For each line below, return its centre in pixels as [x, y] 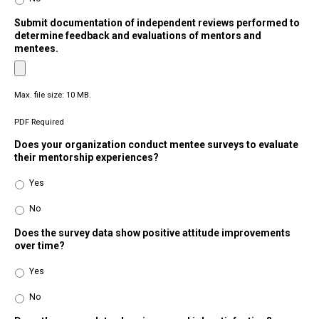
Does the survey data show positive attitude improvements [152, 233]
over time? [40, 246]
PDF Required [39, 122]
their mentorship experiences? [87, 158]
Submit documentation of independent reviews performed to [157, 23]
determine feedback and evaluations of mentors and [138, 36]
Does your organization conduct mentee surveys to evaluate [156, 145]
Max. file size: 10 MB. [53, 95]
